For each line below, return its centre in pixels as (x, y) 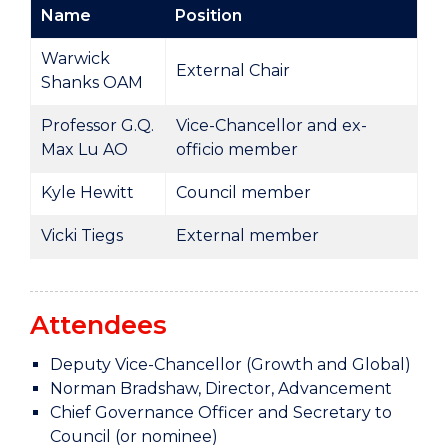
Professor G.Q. (97, 125)
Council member (243, 192)
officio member (237, 149)
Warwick (75, 58)
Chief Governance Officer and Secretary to (221, 412)
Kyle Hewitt (87, 192)
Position (208, 15)
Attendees (98, 324)
